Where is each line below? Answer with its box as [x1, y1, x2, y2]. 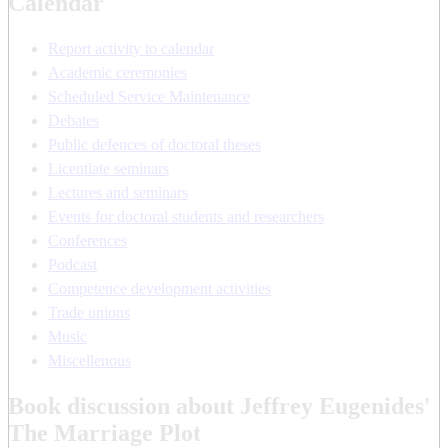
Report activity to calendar [48, 39, 214, 57]
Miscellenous [48, 351, 131, 369]
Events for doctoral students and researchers [48, 207, 324, 225]
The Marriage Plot [8, 419, 201, 446]
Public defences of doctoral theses [48, 135, 261, 153]
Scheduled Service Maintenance [48, 87, 250, 105]
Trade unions [48, 303, 130, 321]
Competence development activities [48, 279, 271, 297]
